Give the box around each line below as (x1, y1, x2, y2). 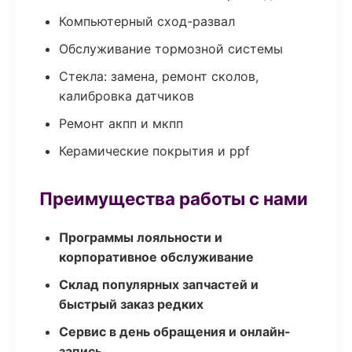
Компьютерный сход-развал (59, 13, 235, 29)
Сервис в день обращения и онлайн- (59, 324, 291, 339)
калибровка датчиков (59, 88, 194, 104)
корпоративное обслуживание (59, 249, 254, 265)
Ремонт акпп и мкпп (59, 115, 183, 131)
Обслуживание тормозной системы (59, 41, 283, 57)
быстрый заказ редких (59, 296, 203, 312)
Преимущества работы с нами (39, 188, 308, 209)
